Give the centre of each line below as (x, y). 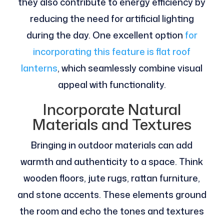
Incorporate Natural (112, 109)
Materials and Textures (112, 124)
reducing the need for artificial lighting (112, 19)
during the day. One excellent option (105, 35)
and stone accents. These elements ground (112, 195)
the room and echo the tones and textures (112, 211)
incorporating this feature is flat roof (112, 52)
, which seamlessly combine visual (130, 68)
